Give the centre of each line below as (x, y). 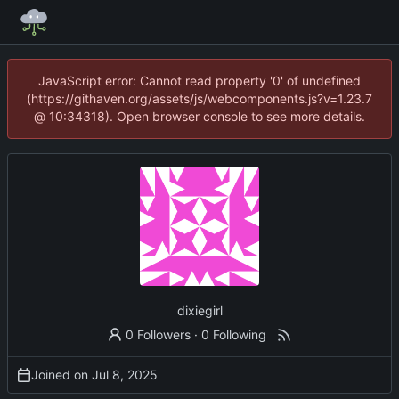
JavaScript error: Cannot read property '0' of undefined (199, 81)
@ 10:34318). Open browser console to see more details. (199, 116)
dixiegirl (199, 310)
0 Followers (159, 334)
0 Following (234, 334)
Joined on (61, 374)
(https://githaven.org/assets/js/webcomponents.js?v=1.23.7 (199, 98)
